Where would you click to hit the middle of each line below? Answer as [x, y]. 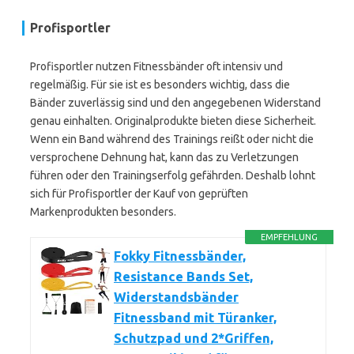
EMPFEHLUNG [290, 237]
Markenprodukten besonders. [103, 212]
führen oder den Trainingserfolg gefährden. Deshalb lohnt [173, 175]
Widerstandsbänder [176, 297]
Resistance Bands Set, [183, 277]
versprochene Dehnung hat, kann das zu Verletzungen [164, 157]
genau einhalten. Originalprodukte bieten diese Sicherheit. [173, 121]
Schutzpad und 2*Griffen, [194, 338]
